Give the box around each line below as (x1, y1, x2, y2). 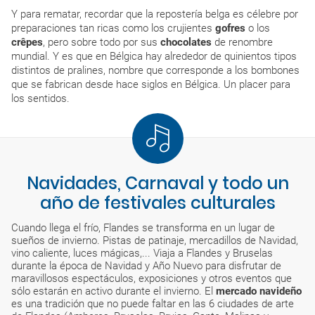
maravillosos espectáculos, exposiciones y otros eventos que (11, 272, 292, 285)
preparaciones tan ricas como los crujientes (11, 22, 215, 34)
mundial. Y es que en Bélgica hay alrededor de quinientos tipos (11, 50, 297, 63)
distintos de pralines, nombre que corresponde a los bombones (11, 64, 300, 77)
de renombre (212, 36, 273, 49)
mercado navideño (216, 285, 302, 297)
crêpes (11, 36, 43, 49)
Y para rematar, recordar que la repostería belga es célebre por (11, 8, 298, 20)
